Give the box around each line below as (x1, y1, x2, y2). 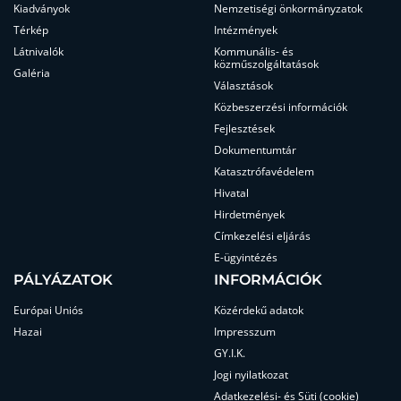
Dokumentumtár (214, 142, 296, 158)
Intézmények (214, 22, 277, 38)
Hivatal (214, 185, 249, 200)
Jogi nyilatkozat (214, 367, 288, 382)
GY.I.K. (214, 346, 245, 361)
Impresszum (214, 324, 276, 339)
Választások (214, 78, 273, 93)
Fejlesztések (214, 121, 275, 136)
